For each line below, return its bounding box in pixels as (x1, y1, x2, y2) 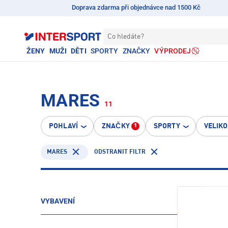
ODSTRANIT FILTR (94, 149, 146, 155)
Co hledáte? (107, 33, 144, 40)
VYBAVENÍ (41, 197, 75, 205)
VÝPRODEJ (154, 47, 191, 55)
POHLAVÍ (49, 123, 78, 130)
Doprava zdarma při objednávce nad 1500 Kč (72, 4, 201, 11)
